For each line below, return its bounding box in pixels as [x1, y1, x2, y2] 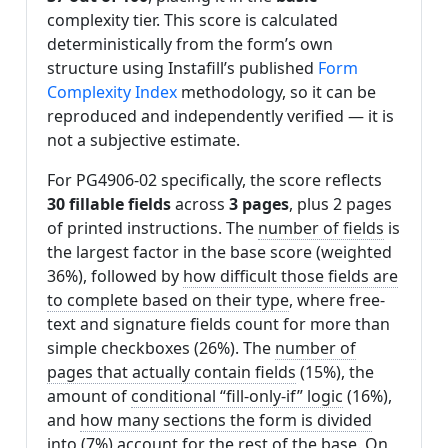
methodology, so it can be [177, 81, 376, 104]
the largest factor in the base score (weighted [47, 241, 392, 264]
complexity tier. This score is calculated [47, 9, 338, 32]
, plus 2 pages [289, 193, 392, 216]
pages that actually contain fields [47, 361, 296, 384]
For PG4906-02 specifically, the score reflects [47, 169, 382, 192]
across [171, 193, 229, 216]
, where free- [289, 289, 385, 312]
